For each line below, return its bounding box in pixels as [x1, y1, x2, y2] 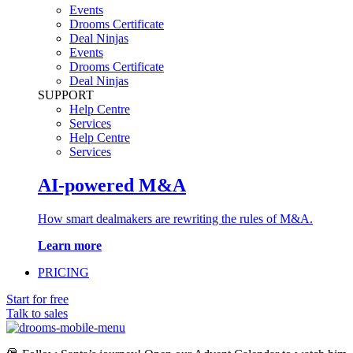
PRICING [38, 265, 89, 279]
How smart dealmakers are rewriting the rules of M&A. [38, 211, 313, 225]
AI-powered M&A [38, 174, 186, 195]
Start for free [6, 292, 69, 306]
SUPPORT [38, 88, 94, 102]
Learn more [38, 238, 102, 252]
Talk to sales [6, 306, 68, 320]
